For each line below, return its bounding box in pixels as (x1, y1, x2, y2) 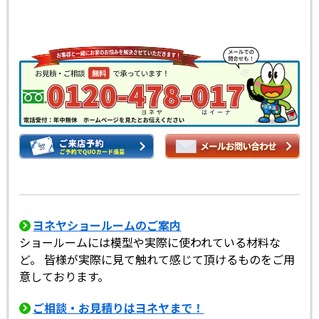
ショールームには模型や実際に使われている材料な (19, 233, 281, 251)
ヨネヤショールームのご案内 (33, 216, 182, 234)
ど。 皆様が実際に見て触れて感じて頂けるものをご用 (19, 250, 296, 268)
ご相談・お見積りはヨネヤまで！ (33, 298, 204, 316)
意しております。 (19, 267, 110, 285)
